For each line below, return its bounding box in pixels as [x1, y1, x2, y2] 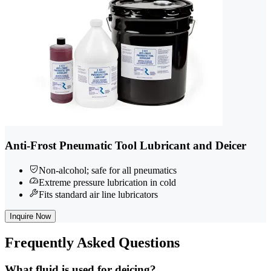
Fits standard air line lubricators [39, 189, 158, 200]
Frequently [5, 234, 74, 250]
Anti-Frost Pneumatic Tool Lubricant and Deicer [5, 139, 246, 152]
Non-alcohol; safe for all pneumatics [39, 165, 177, 175]
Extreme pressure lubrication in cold [39, 177, 176, 188]
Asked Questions [74, 234, 180, 250]
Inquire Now [10, 211, 51, 221]
